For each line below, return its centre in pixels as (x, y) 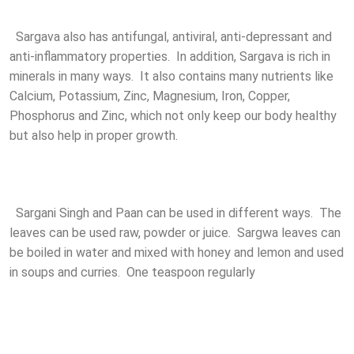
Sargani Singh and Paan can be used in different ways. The (175, 213)
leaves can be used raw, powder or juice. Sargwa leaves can (175, 233)
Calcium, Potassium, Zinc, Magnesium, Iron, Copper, (150, 96)
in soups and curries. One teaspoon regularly (132, 273)
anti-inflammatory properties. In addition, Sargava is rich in (170, 57)
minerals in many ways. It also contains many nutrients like (171, 77)
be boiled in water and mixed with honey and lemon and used (177, 253)
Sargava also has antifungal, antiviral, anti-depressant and (171, 37)
